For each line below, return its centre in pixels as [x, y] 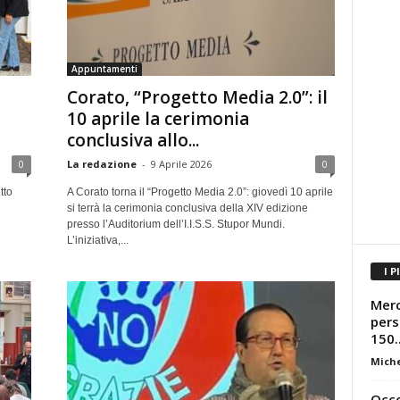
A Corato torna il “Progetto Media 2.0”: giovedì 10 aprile [200, 192]
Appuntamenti [104, 69]
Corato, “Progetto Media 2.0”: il [197, 97]
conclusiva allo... [133, 140]
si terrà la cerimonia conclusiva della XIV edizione [187, 208]
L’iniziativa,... [97, 240]
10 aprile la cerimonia [158, 119]
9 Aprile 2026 [181, 164]
